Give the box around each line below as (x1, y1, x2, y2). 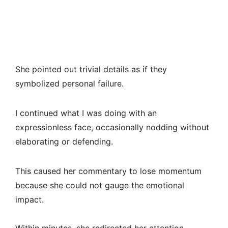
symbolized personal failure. (15, 78, 124, 89)
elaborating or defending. (15, 136, 113, 147)
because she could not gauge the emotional (15, 180, 184, 191)
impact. (15, 194, 44, 205)
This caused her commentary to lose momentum (15, 166, 202, 177)
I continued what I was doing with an (15, 108, 157, 119)
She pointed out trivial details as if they (15, 64, 167, 75)
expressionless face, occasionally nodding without (15, 122, 209, 133)
